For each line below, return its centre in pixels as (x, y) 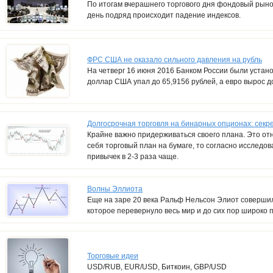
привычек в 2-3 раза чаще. (133, 156)
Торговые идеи (113, 256)
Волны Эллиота (115, 189)
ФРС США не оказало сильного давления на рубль (175, 59)
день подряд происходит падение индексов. (164, 15)
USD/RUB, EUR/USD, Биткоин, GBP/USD (157, 267)
